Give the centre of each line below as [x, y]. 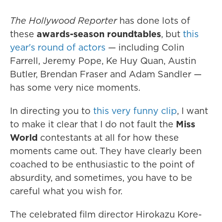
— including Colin [145, 47]
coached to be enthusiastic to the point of [102, 164]
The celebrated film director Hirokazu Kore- [106, 214]
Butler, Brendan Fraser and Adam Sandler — [106, 74]
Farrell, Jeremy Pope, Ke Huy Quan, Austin [103, 60]
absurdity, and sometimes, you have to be [101, 177]
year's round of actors [58, 47]
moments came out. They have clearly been [106, 151]
